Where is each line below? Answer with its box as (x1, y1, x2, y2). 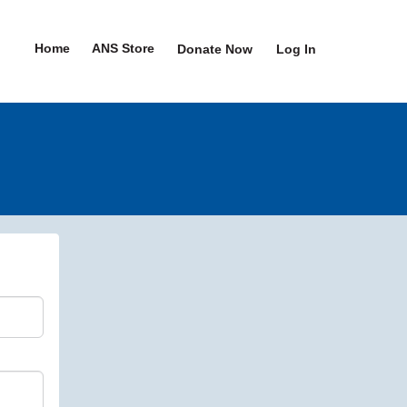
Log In (276, 42, 316, 56)
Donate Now (177, 42, 253, 56)
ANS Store (92, 41, 154, 55)
